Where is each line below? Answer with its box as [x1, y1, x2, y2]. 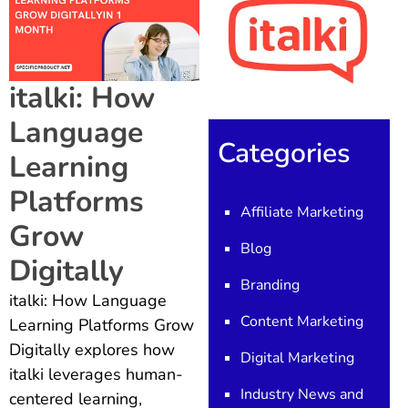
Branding [240, 275, 300, 296]
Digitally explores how [9, 339, 175, 362]
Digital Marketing [240, 348, 354, 369]
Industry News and [240, 384, 363, 405]
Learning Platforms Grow [9, 314, 194, 337]
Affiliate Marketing [240, 202, 363, 223]
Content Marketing [240, 311, 363, 332]
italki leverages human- [9, 363, 183, 386]
